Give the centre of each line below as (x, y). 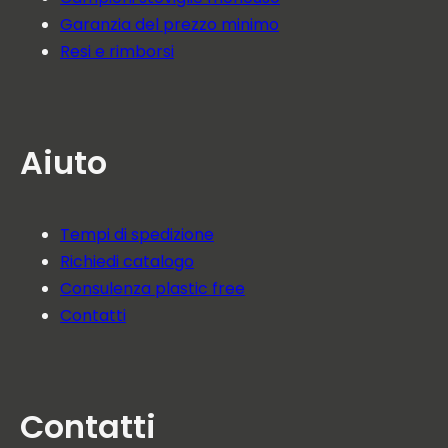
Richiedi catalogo (127, 261)
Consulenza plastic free (152, 288)
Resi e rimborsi (117, 51)
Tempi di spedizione (137, 234)
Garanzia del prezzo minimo (169, 24)
